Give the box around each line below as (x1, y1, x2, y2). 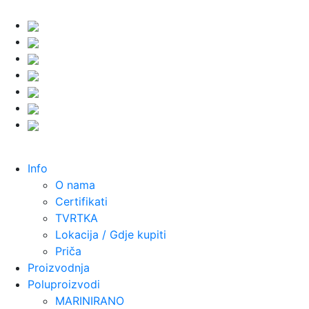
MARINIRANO (55, 294, 124, 308)
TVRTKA (55, 211, 98, 225)
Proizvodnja (28, 261, 90, 275)
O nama (55, 178, 95, 192)
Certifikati (55, 195, 108, 208)
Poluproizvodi (28, 277, 100, 291)
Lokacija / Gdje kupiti (55, 228, 166, 241)
